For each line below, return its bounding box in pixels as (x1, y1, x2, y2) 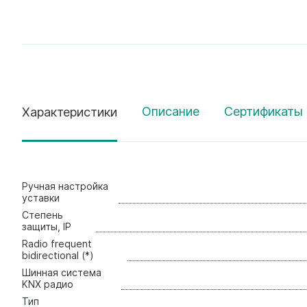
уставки (22, 191, 60, 204)
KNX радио (22, 278, 73, 290)
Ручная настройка (22, 180, 108, 192)
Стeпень (22, 208, 63, 221)
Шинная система (22, 266, 101, 278)
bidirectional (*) (22, 249, 94, 261)
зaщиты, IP (22, 220, 71, 232)
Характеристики (22, 104, 117, 119)
